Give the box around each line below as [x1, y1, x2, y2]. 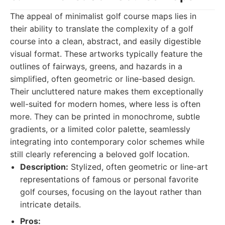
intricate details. [20, 199, 81, 209]
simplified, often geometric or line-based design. [10, 74, 195, 84]
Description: [20, 162, 68, 172]
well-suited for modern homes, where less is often [10, 99, 200, 109]
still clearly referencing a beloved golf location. [10, 149, 189, 159]
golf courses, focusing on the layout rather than [20, 187, 201, 197]
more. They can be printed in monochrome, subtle [10, 111, 200, 122]
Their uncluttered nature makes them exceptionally [10, 86, 203, 96]
